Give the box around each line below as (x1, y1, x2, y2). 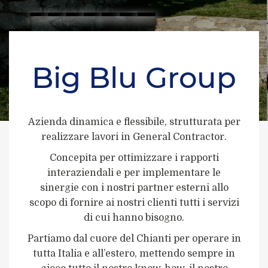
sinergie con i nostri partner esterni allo (39, 182, 229, 193)
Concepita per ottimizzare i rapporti (49, 153, 219, 163)
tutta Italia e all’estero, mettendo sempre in (33, 248, 235, 259)
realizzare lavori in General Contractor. (41, 132, 227, 142)
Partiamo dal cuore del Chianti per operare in (27, 233, 241, 244)
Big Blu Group (32, 60, 236, 95)
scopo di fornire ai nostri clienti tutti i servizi (29, 197, 239, 208)
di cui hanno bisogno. (84, 212, 184, 223)
